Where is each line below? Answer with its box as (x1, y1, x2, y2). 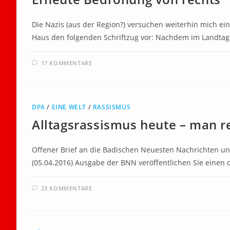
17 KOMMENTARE (41, 59, 92, 67)
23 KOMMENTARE (41, 184, 92, 192)
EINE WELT (51, 103, 87, 111)
